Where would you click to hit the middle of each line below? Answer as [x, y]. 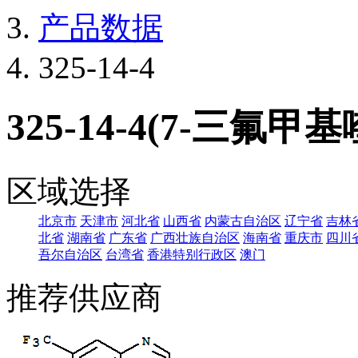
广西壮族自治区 [195, 237]
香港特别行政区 [192, 254]
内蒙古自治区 [243, 221]
